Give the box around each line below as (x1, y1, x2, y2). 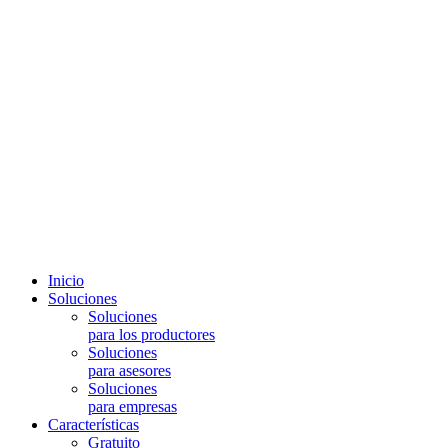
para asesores (88, 361, 171, 379)
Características (48, 415, 139, 433)
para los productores (88, 325, 215, 343)
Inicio (48, 271, 84, 289)
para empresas (88, 397, 177, 415)
